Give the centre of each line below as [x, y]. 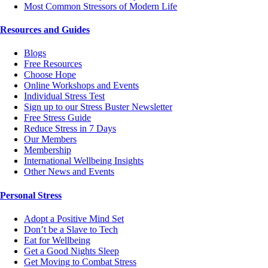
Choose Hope [50, 75]
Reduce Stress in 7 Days [70, 129]
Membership [48, 150]
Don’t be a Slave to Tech [71, 229]
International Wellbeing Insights [84, 161]
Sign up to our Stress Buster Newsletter [98, 107]
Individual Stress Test [64, 96]
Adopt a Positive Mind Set [74, 218]
